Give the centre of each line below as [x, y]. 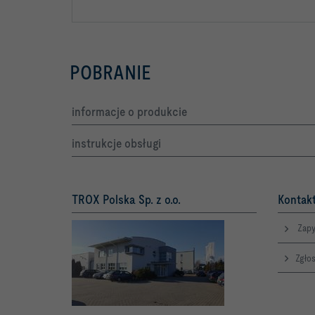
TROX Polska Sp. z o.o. [126, 200]
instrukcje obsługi [116, 143]
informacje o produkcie [129, 112]
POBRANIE [110, 73]
